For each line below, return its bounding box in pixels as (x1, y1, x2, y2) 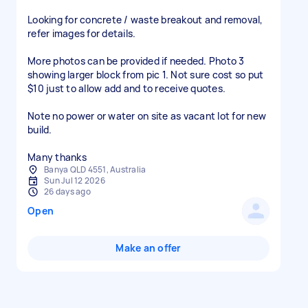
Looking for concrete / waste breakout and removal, (27, 13, 263, 26)
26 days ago (44, 186, 91, 197)
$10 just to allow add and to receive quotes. (27, 82, 225, 95)
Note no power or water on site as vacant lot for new (27, 109, 266, 122)
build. (27, 123, 52, 136)
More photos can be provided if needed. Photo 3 (27, 54, 245, 67)
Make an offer (115, 241, 181, 254)
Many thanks (27, 151, 87, 164)
